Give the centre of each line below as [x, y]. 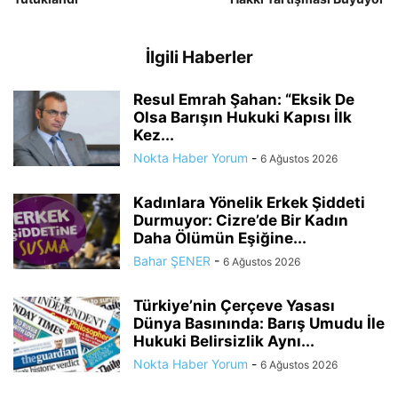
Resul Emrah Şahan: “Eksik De [244, 100]
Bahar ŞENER [172, 261]
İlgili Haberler [199, 58]
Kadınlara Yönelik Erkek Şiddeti [249, 203]
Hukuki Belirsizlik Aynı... [224, 342]
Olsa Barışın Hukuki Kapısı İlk [243, 118]
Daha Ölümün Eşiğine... [220, 239]
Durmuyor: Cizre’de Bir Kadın [241, 221]
